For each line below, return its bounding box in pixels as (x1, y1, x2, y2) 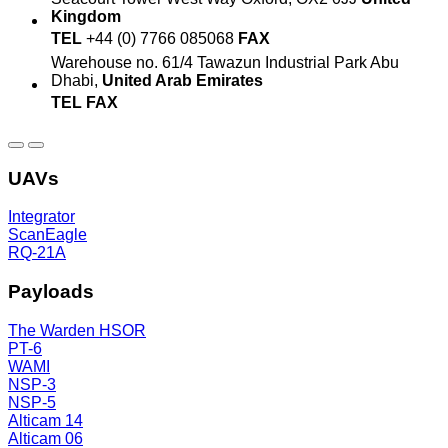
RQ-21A (8, 244, 66, 262)
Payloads (8, 280, 94, 302)
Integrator (8, 208, 75, 226)
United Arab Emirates (102, 71, 263, 89)
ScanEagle (8, 226, 87, 244)
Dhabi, (51, 71, 102, 89)
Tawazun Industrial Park (197, 53, 367, 71)
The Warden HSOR (8, 321, 146, 339)
